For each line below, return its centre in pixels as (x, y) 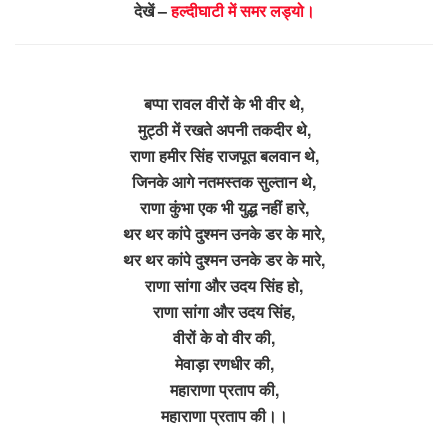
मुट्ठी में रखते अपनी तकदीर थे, (224, 129)
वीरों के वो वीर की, (224, 337)
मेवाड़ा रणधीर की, (224, 363)
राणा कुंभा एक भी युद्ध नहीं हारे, (224, 207)
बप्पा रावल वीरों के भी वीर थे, (224, 103)
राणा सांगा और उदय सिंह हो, (224, 285)
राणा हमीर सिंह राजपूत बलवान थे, (224, 155)
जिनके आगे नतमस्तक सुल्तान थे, (224, 181)
